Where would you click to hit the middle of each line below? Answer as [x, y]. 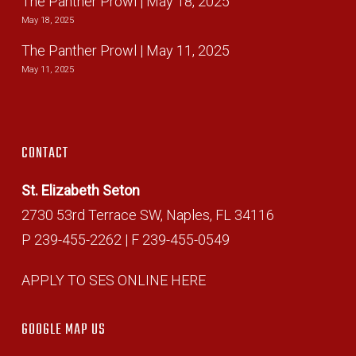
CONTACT [44, 154]
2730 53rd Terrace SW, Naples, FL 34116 [147, 215]
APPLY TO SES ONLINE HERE [113, 281]
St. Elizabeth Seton [80, 191]
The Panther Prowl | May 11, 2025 [125, 51]
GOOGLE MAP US [63, 331]
